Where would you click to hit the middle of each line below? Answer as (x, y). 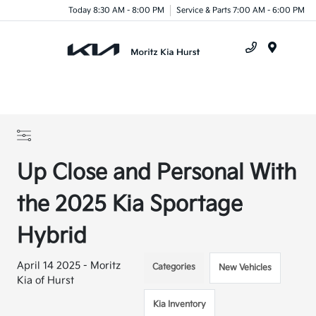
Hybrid (52, 236)
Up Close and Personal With (157, 173)
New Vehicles (245, 268)
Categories (174, 267)
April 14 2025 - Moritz (69, 266)
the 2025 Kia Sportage (130, 205)
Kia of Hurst (46, 280)
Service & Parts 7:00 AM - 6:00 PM (241, 10)
